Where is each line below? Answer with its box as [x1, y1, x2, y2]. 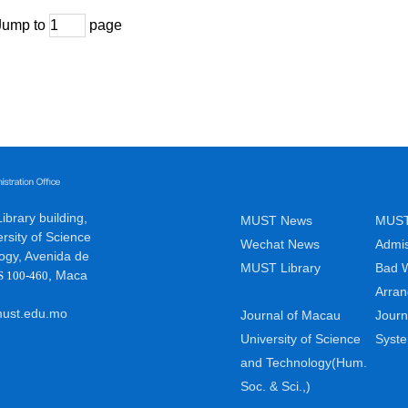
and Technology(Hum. [240, 355, 367, 370]
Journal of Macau [240, 308, 341, 322]
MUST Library [240, 260, 321, 275]
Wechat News [240, 237, 320, 251]
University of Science [240, 331, 361, 346]
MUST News [240, 213, 312, 228]
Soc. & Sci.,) [240, 379, 311, 393]
